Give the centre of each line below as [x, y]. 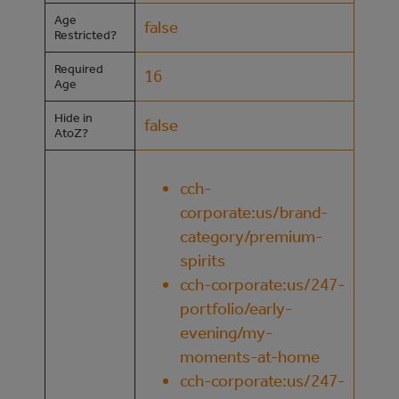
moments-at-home [250, 356]
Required [79, 69]
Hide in [73, 118]
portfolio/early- [236, 308]
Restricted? [85, 35]
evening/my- [226, 332]
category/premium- [251, 236]
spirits [203, 260]
